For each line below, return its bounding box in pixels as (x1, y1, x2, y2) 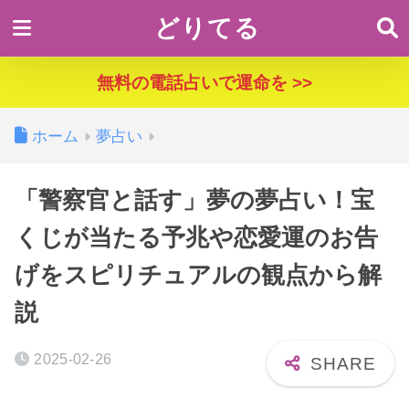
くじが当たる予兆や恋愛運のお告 (15, 225, 378, 250)
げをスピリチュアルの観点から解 (15, 262, 382, 288)
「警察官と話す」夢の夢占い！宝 (15, 187, 374, 213)
